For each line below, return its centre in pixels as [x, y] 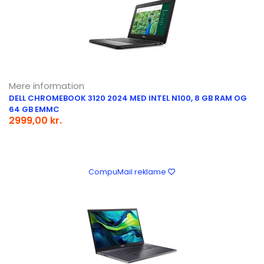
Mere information [47, 86]
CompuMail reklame [128, 172]
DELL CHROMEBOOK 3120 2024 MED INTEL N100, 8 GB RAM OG [128, 98]
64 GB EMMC [34, 109]
